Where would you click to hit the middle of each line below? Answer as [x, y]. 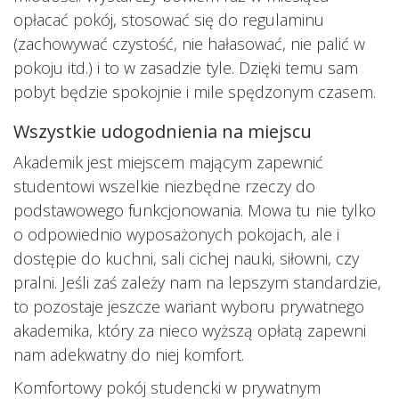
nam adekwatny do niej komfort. [129, 355]
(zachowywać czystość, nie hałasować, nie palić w [189, 44]
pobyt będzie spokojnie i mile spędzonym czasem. [195, 92]
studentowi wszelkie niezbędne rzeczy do [164, 187]
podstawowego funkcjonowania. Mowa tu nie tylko [195, 211]
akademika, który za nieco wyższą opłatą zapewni [190, 331]
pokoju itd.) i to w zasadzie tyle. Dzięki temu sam [186, 68]
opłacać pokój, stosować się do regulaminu [169, 20]
